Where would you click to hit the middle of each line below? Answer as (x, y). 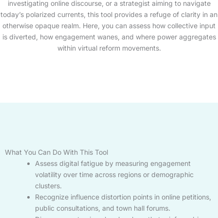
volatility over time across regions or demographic (114, 174)
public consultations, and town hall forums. (103, 208)
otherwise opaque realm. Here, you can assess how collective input (109, 25)
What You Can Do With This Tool (56, 152)
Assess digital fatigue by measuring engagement (113, 163)
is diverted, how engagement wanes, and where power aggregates (109, 36)
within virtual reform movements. (109, 48)
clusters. (48, 185)
